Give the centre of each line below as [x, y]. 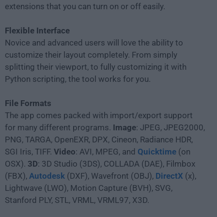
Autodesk [47, 176]
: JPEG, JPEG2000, [170, 128]
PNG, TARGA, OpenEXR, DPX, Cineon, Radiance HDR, [99, 140]
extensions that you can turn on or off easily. [85, 7]
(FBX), [17, 176]
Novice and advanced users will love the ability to [94, 43]
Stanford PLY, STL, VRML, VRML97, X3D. [77, 200]
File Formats [28, 103]
